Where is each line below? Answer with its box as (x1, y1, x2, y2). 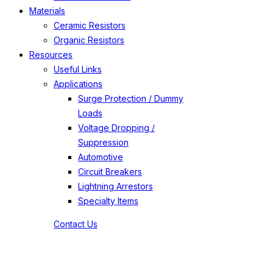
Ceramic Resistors (54, 20, 126, 30)
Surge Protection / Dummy (78, 93, 183, 104)
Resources (29, 49, 73, 60)
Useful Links (54, 64, 102, 74)
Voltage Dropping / (78, 122, 155, 133)
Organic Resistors (54, 35, 124, 45)
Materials (29, 5, 65, 16)
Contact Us (54, 219, 97, 229)
